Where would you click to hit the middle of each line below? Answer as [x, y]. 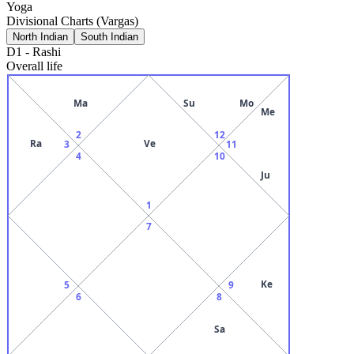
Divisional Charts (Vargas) [72, 21]
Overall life [34, 66]
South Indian [109, 36]
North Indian [40, 36]
